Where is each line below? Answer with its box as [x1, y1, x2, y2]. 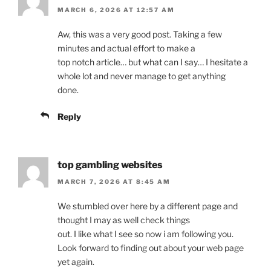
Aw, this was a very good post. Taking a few [57, 28, 222, 39]
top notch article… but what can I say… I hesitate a [57, 56, 248, 67]
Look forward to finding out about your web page [57, 243, 244, 253]
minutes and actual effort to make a [57, 42, 195, 53]
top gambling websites [57, 158, 163, 171]
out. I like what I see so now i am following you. [57, 229, 233, 240]
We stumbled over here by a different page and [57, 201, 238, 212]
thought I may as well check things [57, 215, 190, 226]
